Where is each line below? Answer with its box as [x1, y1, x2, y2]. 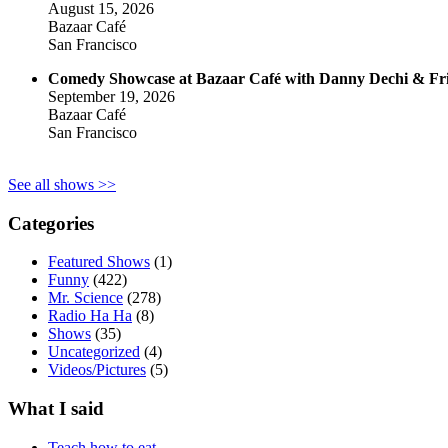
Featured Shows [48, 253, 150, 271]
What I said [8, 397, 104, 419]
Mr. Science [48, 289, 123, 307]
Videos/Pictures [48, 361, 146, 379]
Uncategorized [48, 343, 140, 361]
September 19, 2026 [48, 87, 175, 105]
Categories [8, 212, 94, 234]
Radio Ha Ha [48, 307, 132, 325]
